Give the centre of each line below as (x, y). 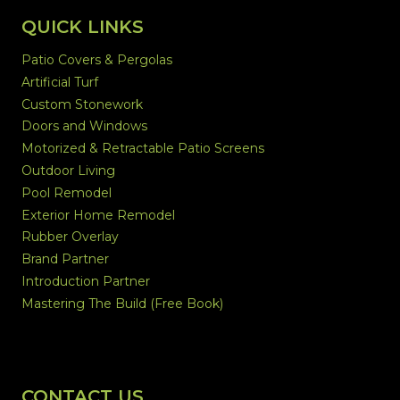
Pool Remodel (67, 193)
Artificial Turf (60, 83)
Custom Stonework (82, 104)
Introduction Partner (86, 282)
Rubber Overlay (70, 237)
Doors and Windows (84, 126)
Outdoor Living (68, 171)
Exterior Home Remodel (98, 215)
